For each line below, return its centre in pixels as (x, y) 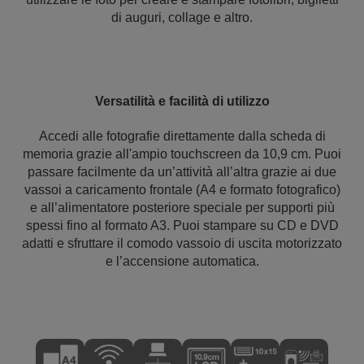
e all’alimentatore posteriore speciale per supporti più (182, 208)
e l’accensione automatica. (182, 261)
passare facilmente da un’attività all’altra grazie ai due (182, 172)
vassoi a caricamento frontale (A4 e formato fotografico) (182, 190)
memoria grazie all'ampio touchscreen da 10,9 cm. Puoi (182, 154)
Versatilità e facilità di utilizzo (182, 101)
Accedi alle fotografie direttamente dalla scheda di (182, 136)
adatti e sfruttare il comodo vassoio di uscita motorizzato (182, 243)
